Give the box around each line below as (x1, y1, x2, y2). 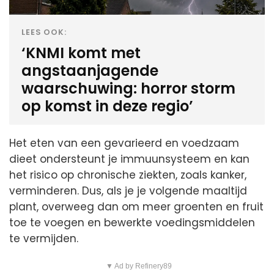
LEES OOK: (21, 26, 67, 37)
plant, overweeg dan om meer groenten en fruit (9, 199, 264, 214)
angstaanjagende (21, 60, 158, 81)
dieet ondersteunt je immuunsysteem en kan (9, 151, 250, 166)
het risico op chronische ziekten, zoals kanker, (9, 167, 246, 182)
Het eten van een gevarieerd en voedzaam (9, 135, 239, 150)
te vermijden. (9, 231, 78, 246)
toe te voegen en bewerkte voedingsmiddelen (9, 215, 255, 230)
